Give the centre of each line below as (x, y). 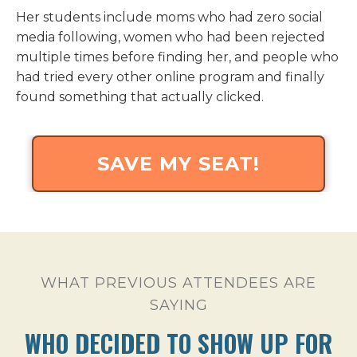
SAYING (178, 306)
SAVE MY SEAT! (178, 164)
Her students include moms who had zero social (169, 18)
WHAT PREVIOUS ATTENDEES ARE (178, 283)
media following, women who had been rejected (171, 37)
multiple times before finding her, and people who (177, 57)
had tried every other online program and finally (170, 77)
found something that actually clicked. (140, 97)
